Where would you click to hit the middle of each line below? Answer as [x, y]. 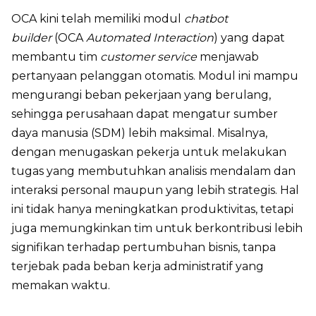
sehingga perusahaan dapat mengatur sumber [145, 114]
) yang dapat [249, 37]
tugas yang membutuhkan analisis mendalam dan [153, 171]
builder [31, 37]
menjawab [228, 56]
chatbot [206, 18]
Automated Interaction [150, 37]
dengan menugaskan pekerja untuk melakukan [149, 152]
